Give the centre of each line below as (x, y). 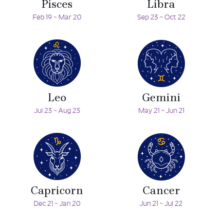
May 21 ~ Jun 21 (161, 111)
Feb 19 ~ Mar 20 (57, 18)
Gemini (161, 97)
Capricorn (57, 191)
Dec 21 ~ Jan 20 (57, 204)
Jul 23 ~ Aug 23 (57, 111)
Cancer (161, 191)
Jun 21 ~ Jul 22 (161, 204)
